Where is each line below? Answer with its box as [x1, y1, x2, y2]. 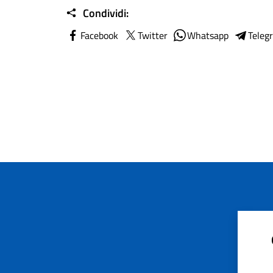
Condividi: [80, 5, 129, 21]
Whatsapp [187, 28, 229, 43]
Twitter [138, 28, 168, 43]
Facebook [80, 28, 118, 43]
